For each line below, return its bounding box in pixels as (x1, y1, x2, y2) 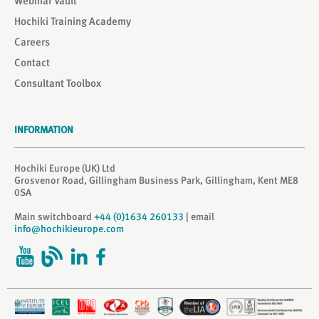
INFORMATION (14, 124, 73, 135)
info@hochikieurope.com (14, 223, 124, 234)
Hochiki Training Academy (14, 15, 131, 28)
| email (184, 211, 214, 222)
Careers (14, 36, 50, 48)
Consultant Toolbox (14, 77, 101, 90)
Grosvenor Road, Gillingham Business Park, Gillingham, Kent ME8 (14, 174, 298, 186)
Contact (14, 56, 50, 69)
